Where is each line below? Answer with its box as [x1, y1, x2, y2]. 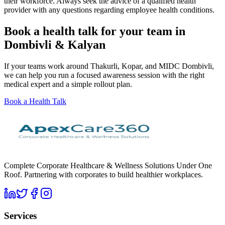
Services [4, 210, 37, 221]
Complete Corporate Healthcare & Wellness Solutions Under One [4, 161, 212, 170]
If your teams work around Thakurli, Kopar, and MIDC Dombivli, [4, 61, 214, 70]
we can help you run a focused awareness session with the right [4, 70, 204, 79]
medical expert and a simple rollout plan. [4, 79, 132, 88]
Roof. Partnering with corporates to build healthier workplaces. [4, 170, 203, 179]
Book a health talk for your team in [4, 24, 185, 38]
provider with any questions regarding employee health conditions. [4, 5, 214, 14]
